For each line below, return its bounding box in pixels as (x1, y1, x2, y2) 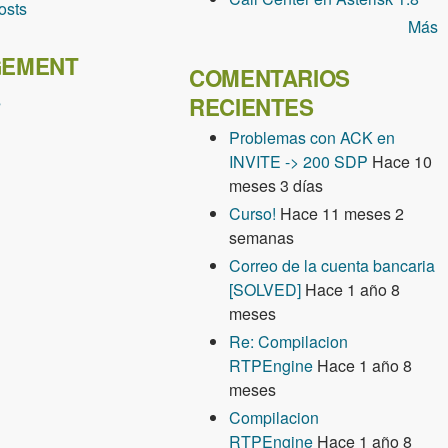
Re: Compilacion (229, 330, 349, 353)
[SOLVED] (229, 278, 302, 301)
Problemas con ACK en (229, 126, 396, 149)
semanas (229, 226, 295, 249)
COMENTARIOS (189, 62, 350, 94)
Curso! (229, 202, 277, 225)
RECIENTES (189, 91, 314, 123)
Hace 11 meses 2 (280, 202, 405, 225)
